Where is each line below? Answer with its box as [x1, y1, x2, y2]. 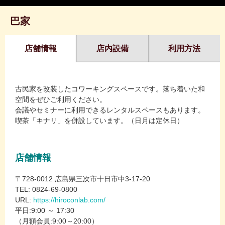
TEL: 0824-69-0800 [15, 186, 77, 194]
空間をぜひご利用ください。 [15, 96, 106, 104]
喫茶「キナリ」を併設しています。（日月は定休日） [15, 117, 184, 125]
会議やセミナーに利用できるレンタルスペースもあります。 [15, 106, 205, 115]
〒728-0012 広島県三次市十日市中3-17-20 [15, 175, 152, 183]
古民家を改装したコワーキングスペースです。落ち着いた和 [15, 85, 205, 93]
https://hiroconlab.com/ [33, 196, 105, 204]
